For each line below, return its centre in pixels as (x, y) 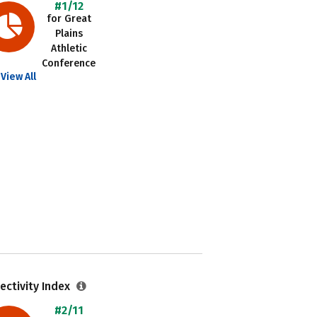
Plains (69, 34)
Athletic (69, 48)
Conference (69, 63)
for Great (69, 19)
